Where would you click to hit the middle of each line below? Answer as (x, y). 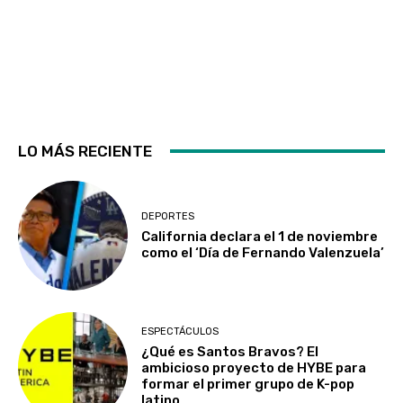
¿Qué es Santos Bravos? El (230, 352)
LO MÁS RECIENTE (85, 151)
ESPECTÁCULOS (180, 331)
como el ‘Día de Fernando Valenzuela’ (263, 252)
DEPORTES (168, 216)
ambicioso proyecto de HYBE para (254, 368)
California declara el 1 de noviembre (260, 236)
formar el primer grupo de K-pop (248, 384)
